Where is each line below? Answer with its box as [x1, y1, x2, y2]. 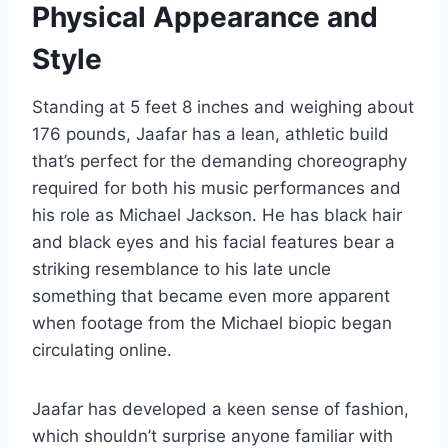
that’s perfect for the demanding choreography [32, 150, 407, 171]
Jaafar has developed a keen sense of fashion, [32, 398, 409, 419]
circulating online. [32, 339, 172, 360]
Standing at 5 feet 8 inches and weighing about [32, 96, 414, 117]
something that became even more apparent [32, 285, 390, 306]
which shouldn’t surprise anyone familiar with [32, 425, 393, 446]
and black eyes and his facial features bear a [32, 231, 395, 252]
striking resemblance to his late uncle [32, 258, 331, 279]
